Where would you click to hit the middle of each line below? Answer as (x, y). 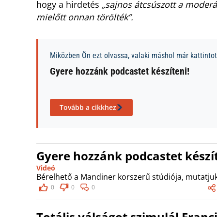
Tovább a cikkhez (88, 107)
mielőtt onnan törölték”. (85, 17)
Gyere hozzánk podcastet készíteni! (120, 71)
